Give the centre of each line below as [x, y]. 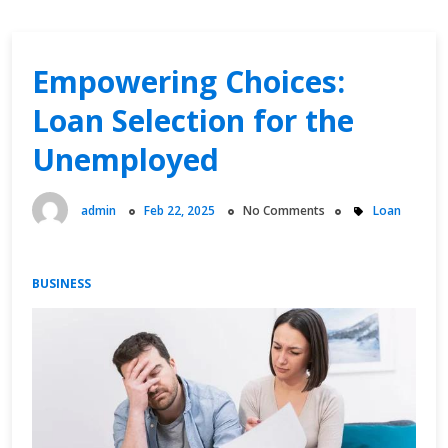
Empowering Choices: [188, 81]
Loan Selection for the [193, 120]
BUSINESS [61, 284]
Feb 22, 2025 [179, 210]
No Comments [284, 210]
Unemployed [125, 159]
